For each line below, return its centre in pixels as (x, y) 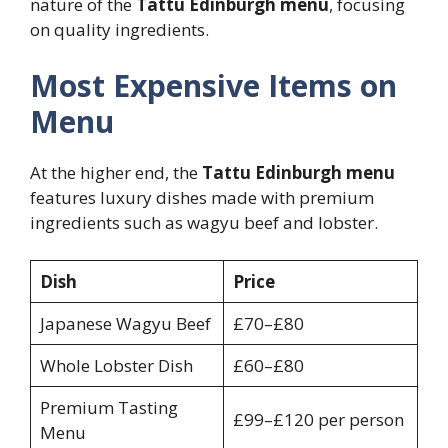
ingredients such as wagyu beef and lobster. (204, 222)
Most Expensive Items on (213, 85)
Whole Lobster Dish (116, 366)
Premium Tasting (108, 408)
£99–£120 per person (318, 420)
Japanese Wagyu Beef (125, 324)
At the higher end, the (116, 172)
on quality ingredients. (119, 30)
